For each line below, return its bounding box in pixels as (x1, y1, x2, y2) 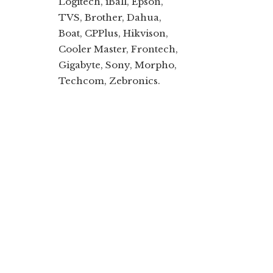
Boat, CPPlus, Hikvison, (58, 27, 168, 39)
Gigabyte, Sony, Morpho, (58, 58, 177, 71)
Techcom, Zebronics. (58, 74, 160, 87)
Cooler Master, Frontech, (58, 43, 178, 55)
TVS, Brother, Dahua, (58, 11, 161, 23)
